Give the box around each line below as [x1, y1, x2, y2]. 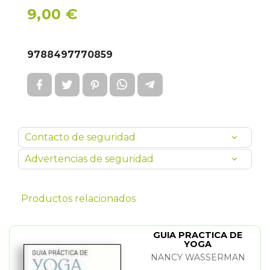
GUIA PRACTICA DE [153, 230, 242, 241]
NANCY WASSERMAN [150, 252, 245, 263]
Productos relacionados [21, 193, 136, 205]
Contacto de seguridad [25, 131, 136, 143]
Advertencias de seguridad [25, 153, 154, 165]
